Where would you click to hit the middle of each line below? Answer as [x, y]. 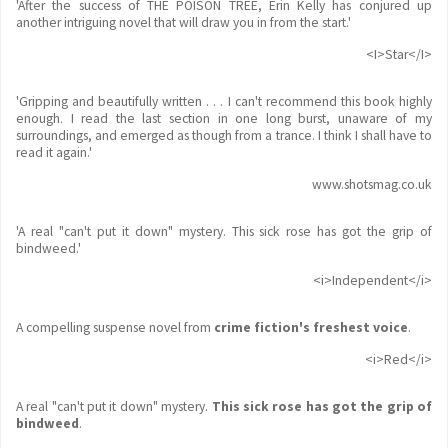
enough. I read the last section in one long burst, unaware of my [224, 118]
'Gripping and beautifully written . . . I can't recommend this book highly [224, 101]
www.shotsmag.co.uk [372, 184]
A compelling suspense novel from [113, 327]
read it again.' [54, 152]
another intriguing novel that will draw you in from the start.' [183, 22]
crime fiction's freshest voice [309, 327]
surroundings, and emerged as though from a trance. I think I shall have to [224, 135]
